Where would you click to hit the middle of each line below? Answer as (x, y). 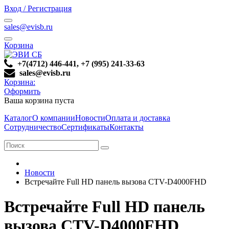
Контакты (127, 127)
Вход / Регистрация (38, 8)
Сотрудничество (33, 127)
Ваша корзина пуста (39, 100)
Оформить (22, 91)
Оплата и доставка (138, 118)
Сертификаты (85, 127)
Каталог (18, 118)
